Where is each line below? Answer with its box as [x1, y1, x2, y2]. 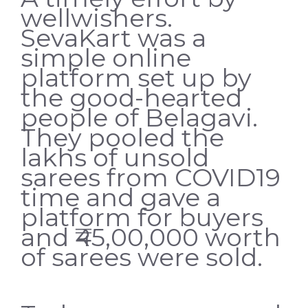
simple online [21, 42, 191, 73]
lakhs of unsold [21, 142, 209, 173]
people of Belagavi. [21, 102, 258, 133]
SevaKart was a [21, 22, 206, 53]
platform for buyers [21, 201, 263, 232]
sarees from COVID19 [21, 162, 280, 192]
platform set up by [21, 62, 252, 93]
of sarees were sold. [21, 241, 263, 272]
